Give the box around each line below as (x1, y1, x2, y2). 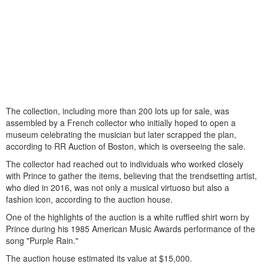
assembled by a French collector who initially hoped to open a (6, 116, 236, 128)
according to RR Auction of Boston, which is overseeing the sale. (6, 140, 246, 152)
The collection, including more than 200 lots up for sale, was (6, 104, 229, 117)
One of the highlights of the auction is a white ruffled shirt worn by (6, 210, 249, 223)
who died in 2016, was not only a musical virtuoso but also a (6, 181, 229, 193)
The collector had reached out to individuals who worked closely (6, 157, 243, 170)
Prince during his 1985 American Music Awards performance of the (6, 222, 255, 235)
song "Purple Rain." (6, 234, 78, 246)
